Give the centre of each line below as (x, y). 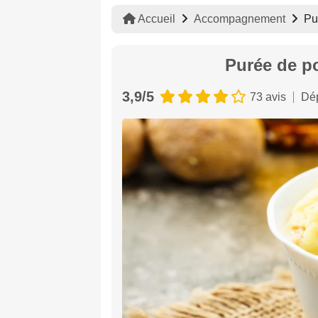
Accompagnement (240, 19)
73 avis (268, 97)
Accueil (155, 19)
